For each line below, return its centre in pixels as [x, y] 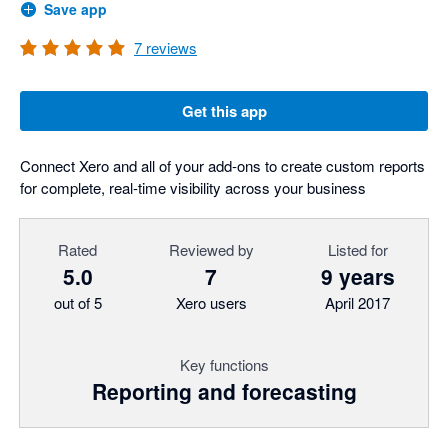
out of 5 [77, 302]
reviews [169, 47]
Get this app [224, 111]
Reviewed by [211, 249]
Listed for [357, 249]
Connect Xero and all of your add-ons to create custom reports [222, 165]
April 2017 [357, 302]
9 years [357, 276]
